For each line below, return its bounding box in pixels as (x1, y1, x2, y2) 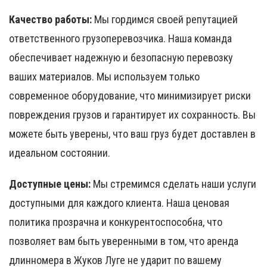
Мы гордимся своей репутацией (94, 13, 238, 26)
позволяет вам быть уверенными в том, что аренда (9, 235, 238, 248)
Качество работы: (9, 13, 94, 26)
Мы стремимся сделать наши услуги (91, 178, 256, 191)
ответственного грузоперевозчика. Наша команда (9, 32, 232, 45)
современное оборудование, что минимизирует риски (9, 89, 251, 103)
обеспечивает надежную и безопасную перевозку (9, 51, 233, 64)
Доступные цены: (9, 178, 91, 191)
